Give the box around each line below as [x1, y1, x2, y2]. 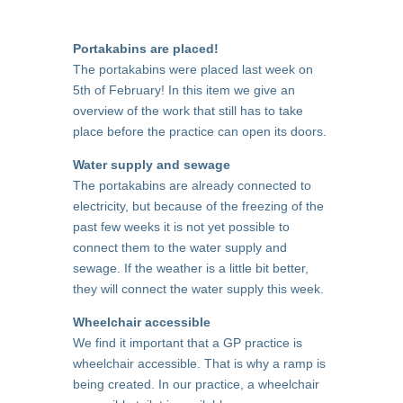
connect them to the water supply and [72, 240, 287, 255]
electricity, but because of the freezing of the [72, 199, 324, 213]
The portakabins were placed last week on [72, 62, 313, 76]
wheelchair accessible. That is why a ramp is [72, 356, 326, 371]
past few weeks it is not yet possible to [72, 219, 290, 234]
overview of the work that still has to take [72, 103, 303, 118]
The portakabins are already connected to [72, 178, 311, 193]
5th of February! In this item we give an [72, 83, 295, 97]
